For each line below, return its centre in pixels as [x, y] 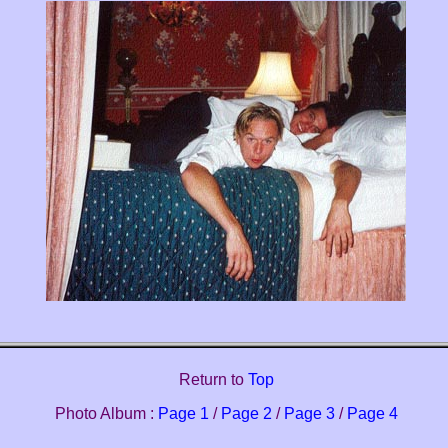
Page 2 [246, 414]
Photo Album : [106, 414]
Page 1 [183, 414]
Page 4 [372, 414]
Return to [213, 380]
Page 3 [309, 414]
